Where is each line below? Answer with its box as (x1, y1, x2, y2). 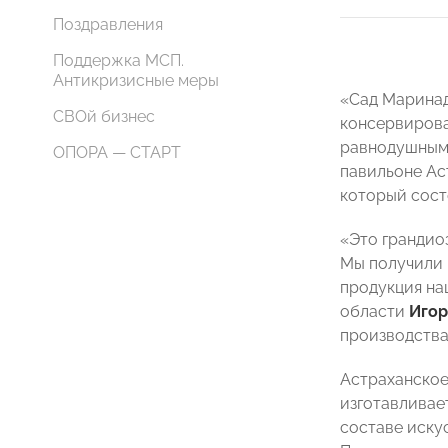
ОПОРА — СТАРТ (53, 143, 181, 162)
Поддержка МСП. (53, 51, 184, 70)
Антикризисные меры (53, 71, 219, 90)
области (340, 302, 409, 321)
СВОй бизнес (53, 107, 155, 126)
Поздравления (53, 15, 163, 34)
